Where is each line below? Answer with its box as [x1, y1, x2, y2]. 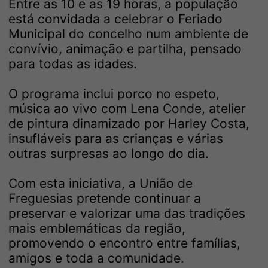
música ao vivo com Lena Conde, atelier [8, 100, 246, 116]
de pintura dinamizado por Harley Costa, [8, 115, 249, 131]
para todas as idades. [8, 56, 137, 71]
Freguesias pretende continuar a [8, 190, 201, 206]
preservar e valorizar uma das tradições [8, 205, 245, 221]
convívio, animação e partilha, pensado [8, 41, 242, 56]
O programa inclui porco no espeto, [8, 86, 220, 101]
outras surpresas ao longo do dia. [8, 145, 209, 161]
